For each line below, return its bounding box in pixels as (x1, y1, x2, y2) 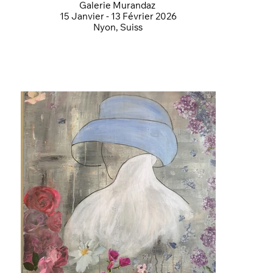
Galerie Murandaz (79, 1, 157, 11)
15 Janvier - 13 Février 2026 (59, 12, 177, 22)
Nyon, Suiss (93, 23, 143, 33)
